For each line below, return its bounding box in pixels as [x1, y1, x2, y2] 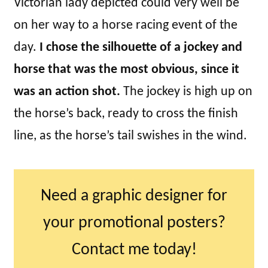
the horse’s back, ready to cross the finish [14, 107, 238, 121]
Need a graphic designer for [41, 188, 227, 205]
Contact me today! [71, 242, 197, 259]
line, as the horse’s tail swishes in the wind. [14, 129, 247, 144]
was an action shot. [14, 85, 120, 99]
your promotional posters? [42, 215, 226, 232]
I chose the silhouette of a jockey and [39, 41, 242, 55]
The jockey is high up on [120, 85, 252, 99]
